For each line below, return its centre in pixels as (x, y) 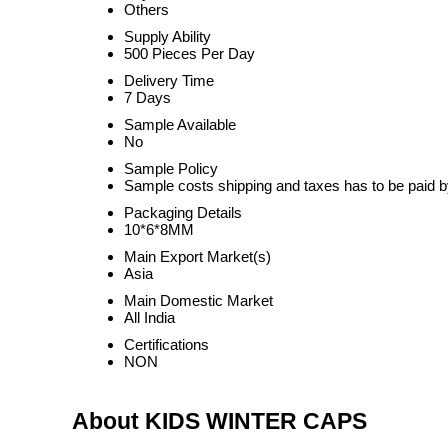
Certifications (166, 344)
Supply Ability (167, 36)
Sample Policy (171, 168)
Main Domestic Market (198, 300)
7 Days (147, 97)
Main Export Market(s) (197, 256)
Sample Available (180, 124)
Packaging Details (183, 212)
